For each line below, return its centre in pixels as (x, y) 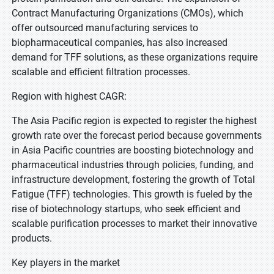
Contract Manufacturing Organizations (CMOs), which (128, 13)
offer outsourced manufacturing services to (105, 28)
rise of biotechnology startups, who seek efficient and (126, 209)
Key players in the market (66, 263)
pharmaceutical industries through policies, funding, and (133, 165)
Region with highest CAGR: (69, 96)
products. (32, 238)
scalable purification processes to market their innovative (134, 224)
